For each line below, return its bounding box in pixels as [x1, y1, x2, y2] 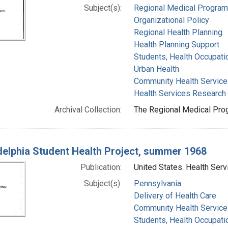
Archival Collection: [54, 104, 122, 115]
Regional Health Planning [133, 27, 222, 37]
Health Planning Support [133, 39, 219, 49]
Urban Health [133, 64, 179, 74]
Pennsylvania [133, 178, 181, 188]
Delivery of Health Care [133, 190, 216, 201]
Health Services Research [133, 88, 226, 98]
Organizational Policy [133, 15, 209, 25]
